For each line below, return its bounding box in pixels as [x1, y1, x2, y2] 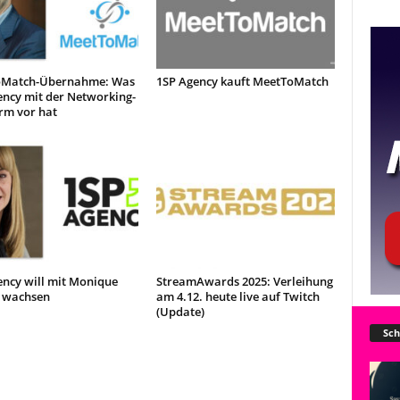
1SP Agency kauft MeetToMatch [155, 73, 329, 89]
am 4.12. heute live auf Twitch [155, 288, 320, 304]
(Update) [155, 304, 204, 320]
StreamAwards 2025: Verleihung [155, 273, 333, 289]
